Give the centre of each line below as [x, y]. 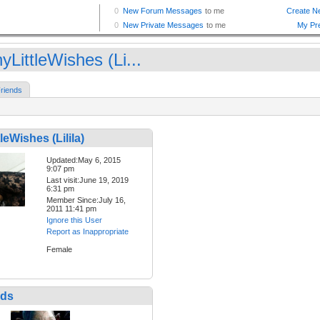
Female [59, 250]
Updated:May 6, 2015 [84, 160]
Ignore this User [74, 220]
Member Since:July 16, [86, 200]
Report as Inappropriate [87, 232]
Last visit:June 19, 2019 [87, 180]
